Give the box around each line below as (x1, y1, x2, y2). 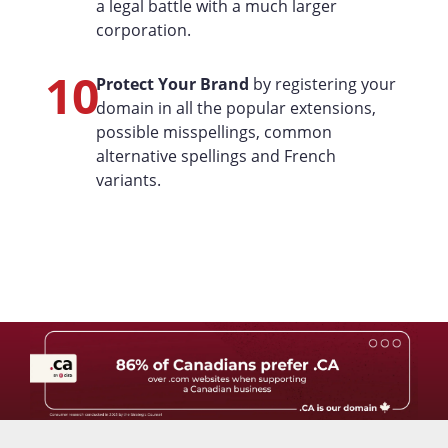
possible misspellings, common (95, 121, 332, 143)
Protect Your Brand (95, 73, 249, 95)
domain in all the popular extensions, (95, 97, 376, 119)
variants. (95, 169, 161, 191)
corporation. (95, 19, 191, 41)
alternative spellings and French (95, 145, 336, 167)
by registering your (248, 73, 396, 95)
